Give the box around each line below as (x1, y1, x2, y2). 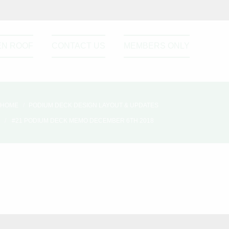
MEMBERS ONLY (124, 41, 190, 50)
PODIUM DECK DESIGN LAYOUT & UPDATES (29, 102, 158, 109)
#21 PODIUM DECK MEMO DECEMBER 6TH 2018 (12, 117, 154, 124)
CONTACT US (52, 41, 105, 50)
